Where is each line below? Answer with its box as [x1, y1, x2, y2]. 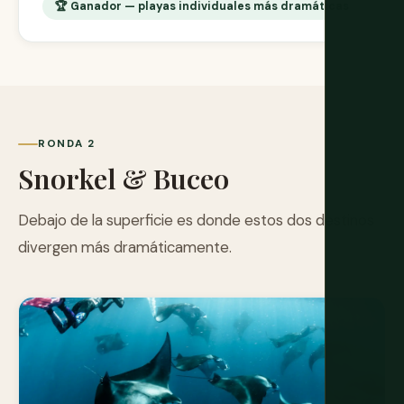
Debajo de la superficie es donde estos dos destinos [18, 210, 374, 231]
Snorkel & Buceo [18, 160, 229, 197]
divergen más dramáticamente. [18, 237, 232, 258]
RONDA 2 [38, 136, 96, 151]
